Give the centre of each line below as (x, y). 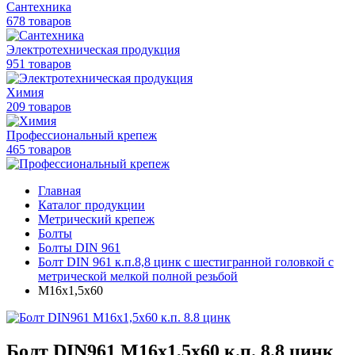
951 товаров (39, 64)
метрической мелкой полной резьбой (138, 276)
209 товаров (39, 107)
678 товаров (39, 21)
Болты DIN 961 (79, 248)
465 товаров (39, 149)
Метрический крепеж (96, 219)
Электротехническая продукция (93, 50)
